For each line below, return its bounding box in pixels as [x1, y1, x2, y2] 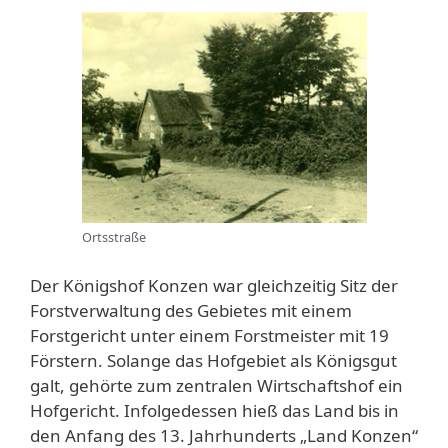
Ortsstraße [81, 228, 146, 247]
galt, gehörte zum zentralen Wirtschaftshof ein [30, 373, 403, 397]
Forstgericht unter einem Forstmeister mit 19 [30, 323, 389, 347]
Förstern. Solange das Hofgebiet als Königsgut [30, 348, 397, 372]
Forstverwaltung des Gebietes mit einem [30, 298, 352, 322]
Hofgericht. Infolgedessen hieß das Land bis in [30, 398, 399, 422]
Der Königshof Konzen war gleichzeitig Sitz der [30, 273, 398, 297]
